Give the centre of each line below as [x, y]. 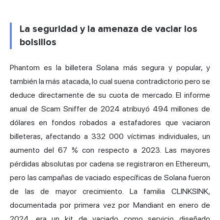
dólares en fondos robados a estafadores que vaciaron [110, 122]
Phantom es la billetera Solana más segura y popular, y [110, 67]
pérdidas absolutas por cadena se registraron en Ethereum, [110, 164]
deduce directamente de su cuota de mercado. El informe [110, 95]
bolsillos [38, 42]
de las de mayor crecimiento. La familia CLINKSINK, [110, 191]
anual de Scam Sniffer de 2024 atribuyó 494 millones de [110, 109]
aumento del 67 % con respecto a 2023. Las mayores [110, 150]
